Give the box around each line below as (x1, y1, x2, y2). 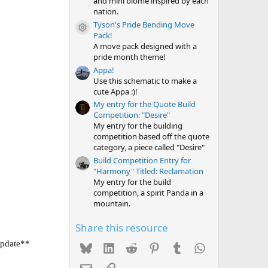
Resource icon (86, 23, 142, 35)
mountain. (93, 197, 130, 209)
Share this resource (75, 220, 168, 234)
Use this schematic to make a (93, 75, 197, 86)
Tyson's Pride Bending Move (93, 19, 194, 30)
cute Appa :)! (93, 86, 138, 97)
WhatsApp (205, 240, 248, 253)
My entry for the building (93, 120, 182, 132)
